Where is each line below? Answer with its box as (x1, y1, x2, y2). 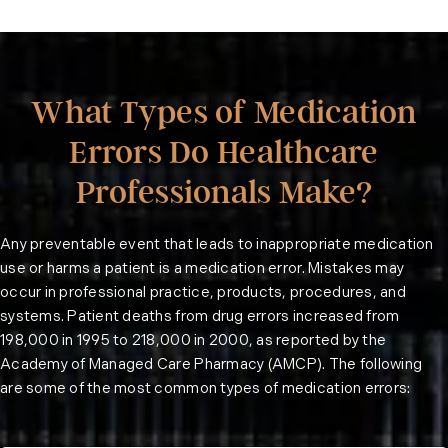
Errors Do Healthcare (69, 133, 379, 172)
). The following (316, 358, 423, 374)
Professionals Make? (76, 173, 372, 212)
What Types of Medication (31, 93, 417, 132)
